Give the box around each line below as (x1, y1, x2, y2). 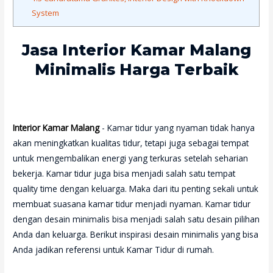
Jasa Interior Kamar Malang (22, 41, 251, 59)
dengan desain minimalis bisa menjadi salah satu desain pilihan (13, 213, 260, 225)
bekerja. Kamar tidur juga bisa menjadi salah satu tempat (13, 167, 236, 179)
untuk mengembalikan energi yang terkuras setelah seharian (13, 152, 249, 164)
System (31, 7, 59, 19)
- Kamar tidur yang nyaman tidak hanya (99, 121, 255, 133)
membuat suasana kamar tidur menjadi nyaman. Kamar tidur (13, 197, 251, 210)
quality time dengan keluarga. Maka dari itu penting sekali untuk (13, 182, 259, 194)
